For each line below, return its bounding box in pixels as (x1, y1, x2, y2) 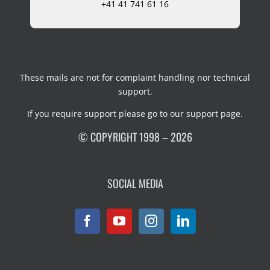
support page (186, 108, 240, 119)
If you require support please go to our (27, 108, 186, 119)
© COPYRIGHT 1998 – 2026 (78, 129, 192, 145)
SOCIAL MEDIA (107, 175, 163, 191)
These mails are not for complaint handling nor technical (20, 72, 250, 83)
